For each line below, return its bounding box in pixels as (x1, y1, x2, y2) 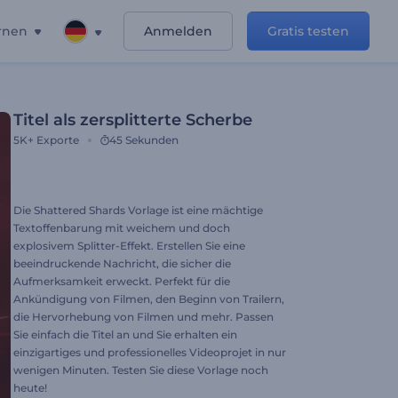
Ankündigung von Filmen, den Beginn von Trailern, (13, 292, 284, 306)
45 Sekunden (109, 133, 179, 147)
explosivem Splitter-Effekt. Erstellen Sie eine (13, 239, 245, 252)
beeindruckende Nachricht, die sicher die (13, 257, 231, 270)
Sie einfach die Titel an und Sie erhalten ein (13, 328, 237, 341)
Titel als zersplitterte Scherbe (13, 110, 252, 130)
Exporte (36, 133, 79, 147)
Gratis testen (267, 23, 349, 39)
